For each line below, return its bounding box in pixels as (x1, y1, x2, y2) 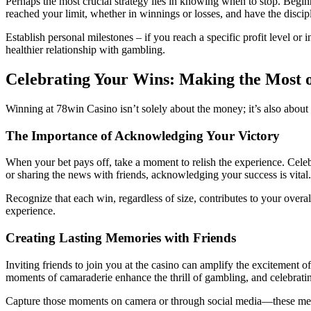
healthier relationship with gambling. (6, 44, 165, 56)
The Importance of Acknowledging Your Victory (6, 128, 280, 143)
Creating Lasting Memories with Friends (6, 230, 236, 246)
